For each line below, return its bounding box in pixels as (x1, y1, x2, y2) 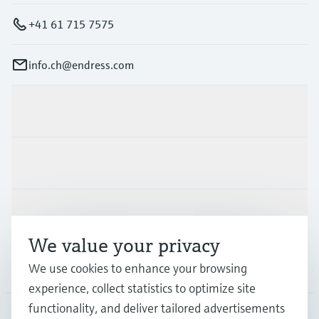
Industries (11, 156, 61, 171)
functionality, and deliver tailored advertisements (28, 300, 285, 316)
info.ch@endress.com (28, 58, 134, 73)
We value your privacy (28, 233, 220, 258)
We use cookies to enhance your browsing (28, 260, 247, 276)
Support (11, 208, 51, 223)
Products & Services (11, 104, 109, 119)
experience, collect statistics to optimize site (28, 280, 256, 296)
